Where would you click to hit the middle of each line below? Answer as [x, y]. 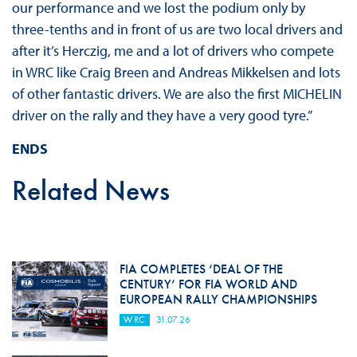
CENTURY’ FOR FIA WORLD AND [208, 284]
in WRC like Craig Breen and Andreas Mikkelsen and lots [176, 73]
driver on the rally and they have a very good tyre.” [162, 116]
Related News [90, 191]
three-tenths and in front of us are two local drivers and [177, 29]
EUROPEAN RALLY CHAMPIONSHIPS [218, 300]
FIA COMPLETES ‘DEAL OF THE [201, 269]
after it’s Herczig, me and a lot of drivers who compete [173, 51]
